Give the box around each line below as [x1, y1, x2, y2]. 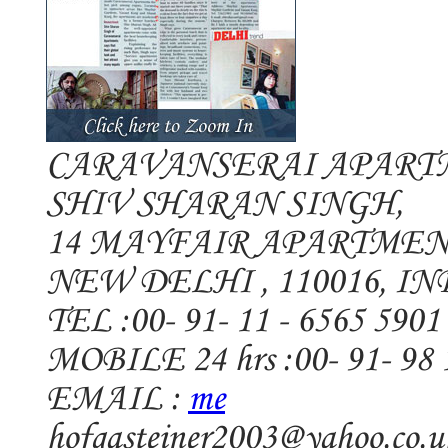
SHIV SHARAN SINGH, [46, 184, 403, 226]
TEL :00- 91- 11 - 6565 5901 [46, 301, 440, 343]
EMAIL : [46, 379, 188, 421]
